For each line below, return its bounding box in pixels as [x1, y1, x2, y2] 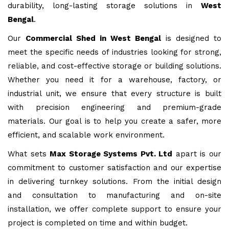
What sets [8, 149, 50, 159]
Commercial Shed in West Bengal [26, 34, 161, 43]
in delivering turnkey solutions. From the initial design [8, 177, 221, 187]
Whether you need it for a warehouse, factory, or [8, 75, 221, 85]
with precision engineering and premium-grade [8, 103, 221, 112]
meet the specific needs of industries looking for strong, [8, 48, 221, 57]
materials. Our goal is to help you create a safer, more [8, 117, 221, 126]
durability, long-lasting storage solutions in [8, 1, 201, 11]
